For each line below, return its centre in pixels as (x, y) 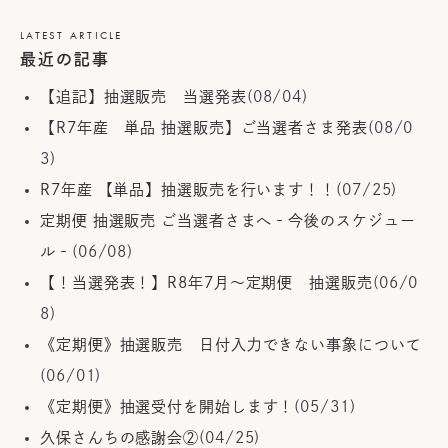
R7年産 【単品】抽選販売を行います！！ (188, 189)
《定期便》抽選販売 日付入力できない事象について (231, 344)
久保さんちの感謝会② (119, 437)
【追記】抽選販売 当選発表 (143, 96)
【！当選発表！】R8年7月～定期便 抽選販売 (206, 282)
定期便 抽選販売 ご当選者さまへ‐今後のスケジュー (228, 220)
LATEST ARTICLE (71, 35)
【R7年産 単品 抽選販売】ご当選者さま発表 (204, 127)
